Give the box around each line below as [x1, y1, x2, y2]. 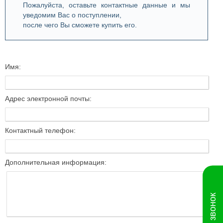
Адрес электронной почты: [5, 95, 92, 103]
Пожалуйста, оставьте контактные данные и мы [23, 1, 190, 9]
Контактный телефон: [5, 126, 76, 134]
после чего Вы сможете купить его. [23, 21, 137, 29]
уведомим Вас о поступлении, [23, 11, 121, 19]
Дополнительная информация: [5, 158, 107, 166]
